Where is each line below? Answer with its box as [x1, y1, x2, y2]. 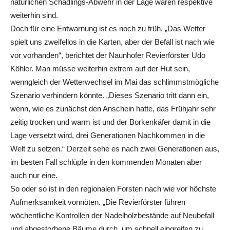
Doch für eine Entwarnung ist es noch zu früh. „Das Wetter [10, 24, 205, 33]
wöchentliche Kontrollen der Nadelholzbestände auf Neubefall [10, 211, 214, 220]
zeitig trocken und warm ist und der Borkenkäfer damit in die [10, 118, 210, 127]
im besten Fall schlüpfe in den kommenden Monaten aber [10, 158, 202, 167]
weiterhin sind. [10, 11, 58, 20]
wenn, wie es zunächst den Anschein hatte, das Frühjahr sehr [10, 104, 216, 113]
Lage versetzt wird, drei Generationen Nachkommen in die [10, 131, 205, 140]
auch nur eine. [10, 171, 57, 180]
